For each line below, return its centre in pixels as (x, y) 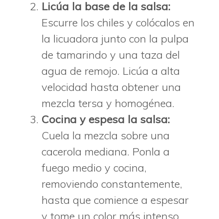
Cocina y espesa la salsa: (106, 119)
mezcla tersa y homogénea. (108, 103)
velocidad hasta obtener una (111, 87)
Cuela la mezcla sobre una (106, 135)
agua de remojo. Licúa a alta (111, 71)
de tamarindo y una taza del (111, 55)
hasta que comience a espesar (115, 200)
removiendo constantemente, (112, 184)
